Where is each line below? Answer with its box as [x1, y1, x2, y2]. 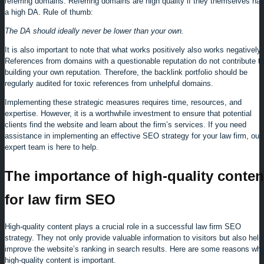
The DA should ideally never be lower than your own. [5, 26, 184, 35]
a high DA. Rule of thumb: [5, 7, 93, 16]
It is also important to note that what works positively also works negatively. [5, 45, 263, 54]
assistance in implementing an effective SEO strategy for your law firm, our [5, 131, 262, 140]
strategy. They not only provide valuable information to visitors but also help [5, 233, 263, 242]
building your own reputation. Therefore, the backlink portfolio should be [5, 67, 247, 77]
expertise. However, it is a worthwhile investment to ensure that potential [5, 108, 252, 118]
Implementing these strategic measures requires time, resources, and [5, 97, 242, 107]
